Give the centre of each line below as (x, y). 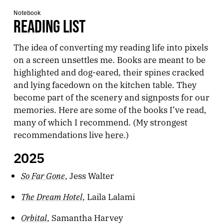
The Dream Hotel (52, 196)
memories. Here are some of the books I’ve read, (110, 109)
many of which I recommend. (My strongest (100, 121)
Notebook (27, 12)
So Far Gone (43, 175)
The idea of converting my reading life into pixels (110, 46)
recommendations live (59, 134)
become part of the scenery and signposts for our (111, 96)
